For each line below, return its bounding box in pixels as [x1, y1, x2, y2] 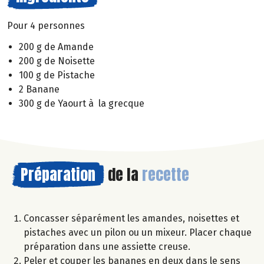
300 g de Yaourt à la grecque [19, 98, 144, 110]
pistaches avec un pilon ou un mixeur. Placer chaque [24, 227, 252, 239]
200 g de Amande [19, 41, 94, 53]
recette [142, 163, 189, 187]
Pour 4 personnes [7, 19, 85, 31]
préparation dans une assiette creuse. [24, 241, 190, 253]
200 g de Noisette [19, 55, 95, 67]
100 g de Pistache [19, 70, 95, 81]
